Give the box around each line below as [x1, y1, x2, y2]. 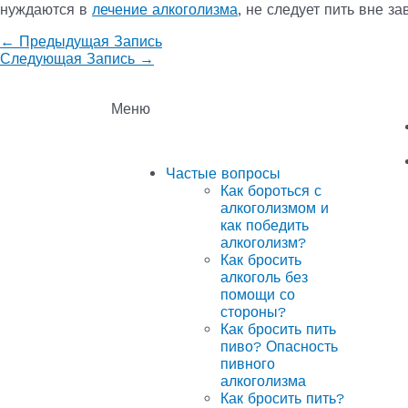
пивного [220, 355, 275, 373]
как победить [220, 217, 309, 235]
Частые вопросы [166, 165, 280, 183]
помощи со [220, 286, 295, 304]
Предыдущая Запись [15, 33, 162, 51]
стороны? [220, 303, 286, 321]
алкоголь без [220, 269, 308, 287]
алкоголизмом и [220, 199, 329, 218]
